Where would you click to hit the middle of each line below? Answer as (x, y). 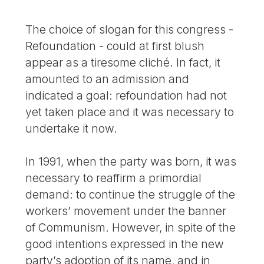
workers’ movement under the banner (126, 211)
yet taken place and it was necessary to (130, 112)
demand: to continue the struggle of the (131, 195)
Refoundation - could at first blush (115, 46)
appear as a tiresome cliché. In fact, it (123, 62)
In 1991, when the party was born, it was (131, 162)
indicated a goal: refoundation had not (126, 95)
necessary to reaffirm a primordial (114, 178)
